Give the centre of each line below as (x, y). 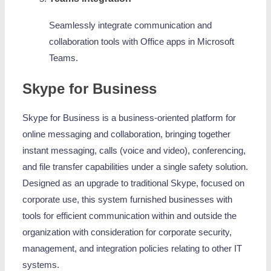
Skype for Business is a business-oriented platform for (129, 118)
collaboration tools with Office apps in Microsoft (141, 41)
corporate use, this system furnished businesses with (128, 200)
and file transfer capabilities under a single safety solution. (135, 167)
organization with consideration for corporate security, (127, 233)
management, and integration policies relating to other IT (132, 249)
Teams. (63, 58)
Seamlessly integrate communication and (130, 25)
